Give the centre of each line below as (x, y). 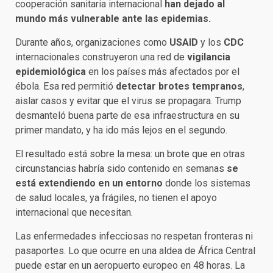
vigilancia (209, 57)
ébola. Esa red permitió (66, 87)
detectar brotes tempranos (179, 87)
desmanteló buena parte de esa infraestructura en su (127, 116)
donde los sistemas (208, 183)
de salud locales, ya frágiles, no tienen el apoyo (116, 198)
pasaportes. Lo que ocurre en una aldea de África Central (135, 251)
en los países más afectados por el (163, 72)
